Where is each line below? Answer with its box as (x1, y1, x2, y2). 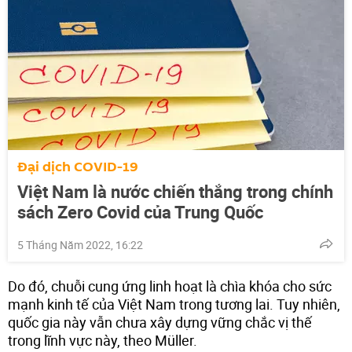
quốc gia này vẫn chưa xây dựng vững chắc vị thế (8, 312, 312, 332)
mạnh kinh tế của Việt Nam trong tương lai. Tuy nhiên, (8, 294, 340, 313)
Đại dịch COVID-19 (17, 156, 138, 177)
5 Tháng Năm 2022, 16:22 (17, 236, 143, 252)
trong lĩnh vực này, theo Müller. (8, 330, 197, 350)
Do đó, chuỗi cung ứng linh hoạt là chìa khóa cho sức (8, 276, 332, 295)
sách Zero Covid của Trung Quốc (17, 200, 263, 223)
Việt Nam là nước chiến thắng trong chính (17, 179, 333, 203)
